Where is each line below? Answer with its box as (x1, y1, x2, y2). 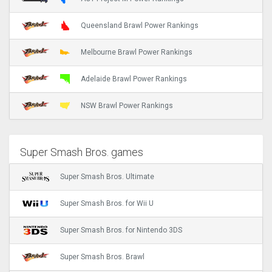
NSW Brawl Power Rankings (81, 101, 173, 110)
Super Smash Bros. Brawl (60, 253, 144, 262)
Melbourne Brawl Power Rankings (81, 48, 192, 57)
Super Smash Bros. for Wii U (60, 199, 154, 208)
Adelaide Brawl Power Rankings (81, 75, 187, 84)
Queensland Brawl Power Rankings (81, 21, 199, 30)
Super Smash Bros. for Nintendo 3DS (60, 226, 182, 235)
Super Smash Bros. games (20, 145, 144, 158)
